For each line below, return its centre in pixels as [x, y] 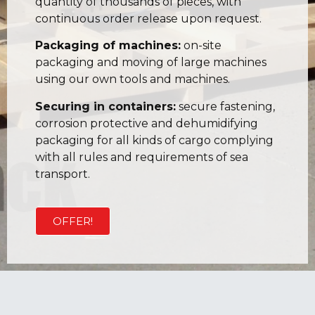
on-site [201, 46]
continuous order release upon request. [148, 18]
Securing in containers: [105, 106]
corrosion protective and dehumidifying [147, 123]
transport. [63, 174]
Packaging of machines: [108, 46]
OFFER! [73, 221]
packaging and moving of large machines [151, 63]
